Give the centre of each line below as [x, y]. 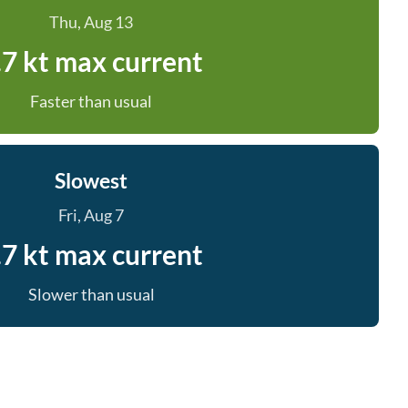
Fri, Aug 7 [91, 215]
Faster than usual [91, 101]
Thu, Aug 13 [91, 22]
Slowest [91, 180]
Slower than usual [91, 294]
